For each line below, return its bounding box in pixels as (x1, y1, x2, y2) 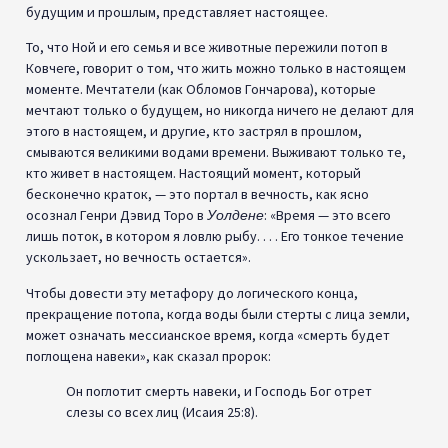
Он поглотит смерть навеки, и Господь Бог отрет (66, 381, 372, 400)
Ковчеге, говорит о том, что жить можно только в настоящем (26, 59, 406, 78)
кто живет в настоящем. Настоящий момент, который (26, 164, 361, 183)
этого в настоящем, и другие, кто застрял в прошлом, (26, 122, 362, 141)
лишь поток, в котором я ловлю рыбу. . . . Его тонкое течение (26, 227, 404, 246)
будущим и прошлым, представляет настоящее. (26, 2, 328, 21)
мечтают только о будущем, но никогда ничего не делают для (26, 101, 414, 120)
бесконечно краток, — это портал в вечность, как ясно (26, 185, 369, 204)
